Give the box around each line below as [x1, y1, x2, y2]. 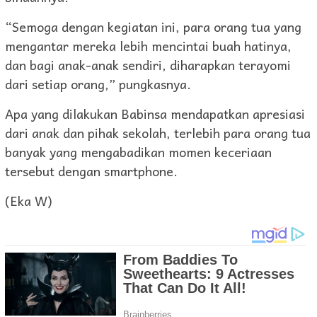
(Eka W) [5, 190, 52, 212]
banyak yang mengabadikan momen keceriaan [5, 142, 272, 163]
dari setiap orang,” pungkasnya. [5, 74, 191, 95]
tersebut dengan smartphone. [5, 161, 178, 182]
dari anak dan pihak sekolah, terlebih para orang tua [5, 122, 311, 144]
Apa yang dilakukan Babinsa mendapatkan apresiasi [5, 103, 305, 125]
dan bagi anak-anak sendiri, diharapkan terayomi [5, 54, 291, 76]
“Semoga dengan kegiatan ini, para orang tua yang [5, 16, 301, 38]
